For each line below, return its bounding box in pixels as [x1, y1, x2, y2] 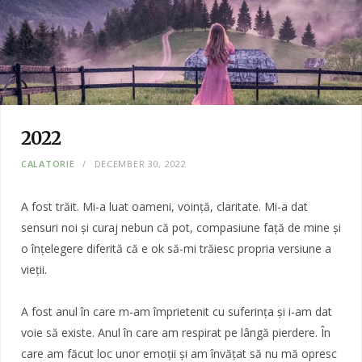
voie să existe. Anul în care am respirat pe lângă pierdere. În [21, 324, 330, 340]
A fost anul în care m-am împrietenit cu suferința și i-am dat [21, 303, 332, 319]
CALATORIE [21, 157, 75, 170]
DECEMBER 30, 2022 [94, 157, 187, 170]
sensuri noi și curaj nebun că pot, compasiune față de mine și [21, 219, 341, 235]
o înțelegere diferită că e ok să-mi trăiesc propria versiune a [21, 240, 331, 256]
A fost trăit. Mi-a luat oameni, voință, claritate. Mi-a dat [21, 198, 308, 214]
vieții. [21, 261, 47, 277]
